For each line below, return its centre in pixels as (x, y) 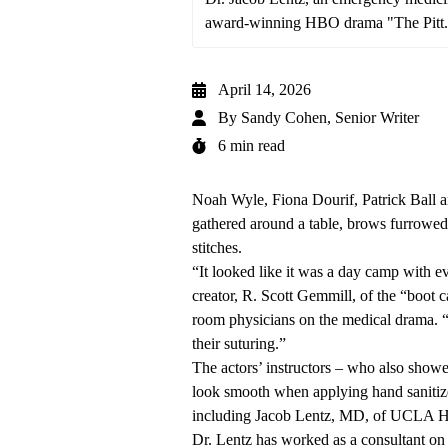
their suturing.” (239, 344)
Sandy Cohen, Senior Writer (330, 118)
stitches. (217, 248)
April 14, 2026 (264, 90)
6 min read (251, 146)
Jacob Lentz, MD (310, 416)
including (223, 416)
